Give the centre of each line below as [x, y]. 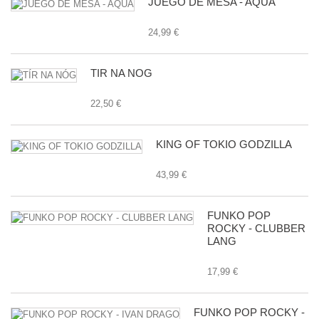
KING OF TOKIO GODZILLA [224, 144]
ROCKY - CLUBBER [256, 228]
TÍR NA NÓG [121, 73]
